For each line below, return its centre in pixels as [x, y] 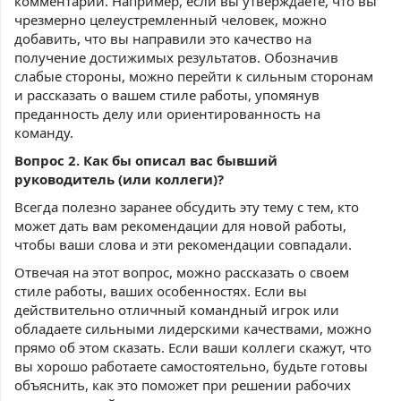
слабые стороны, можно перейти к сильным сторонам [194, 76]
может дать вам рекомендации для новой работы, [180, 225]
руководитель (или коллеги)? [119, 179]
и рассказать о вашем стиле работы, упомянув [167, 94]
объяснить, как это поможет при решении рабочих [183, 384]
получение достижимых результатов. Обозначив [176, 57]
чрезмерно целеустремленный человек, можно [171, 19]
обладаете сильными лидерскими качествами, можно [193, 328]
